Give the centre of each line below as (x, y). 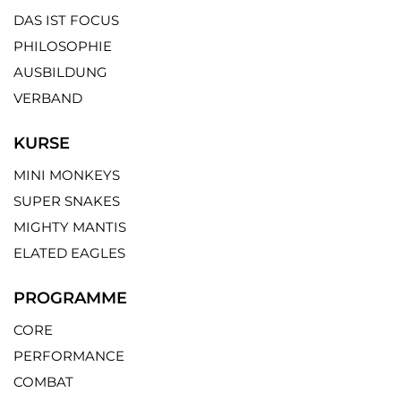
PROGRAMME (70, 298)
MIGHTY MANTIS (70, 226)
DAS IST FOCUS (66, 20)
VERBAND (48, 98)
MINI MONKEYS (67, 175)
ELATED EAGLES (69, 252)
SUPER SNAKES (67, 200)
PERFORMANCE (69, 355)
